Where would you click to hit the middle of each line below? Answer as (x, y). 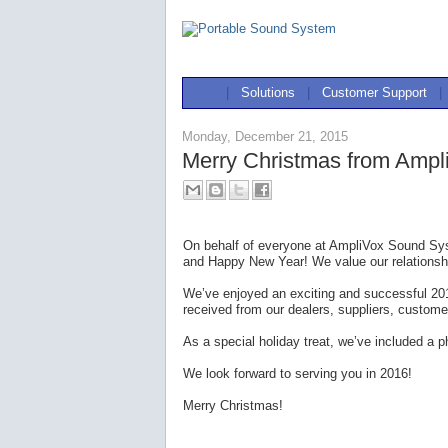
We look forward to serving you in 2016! (297, 373)
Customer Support (374, 92)
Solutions (268, 92)
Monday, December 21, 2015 (265, 136)
